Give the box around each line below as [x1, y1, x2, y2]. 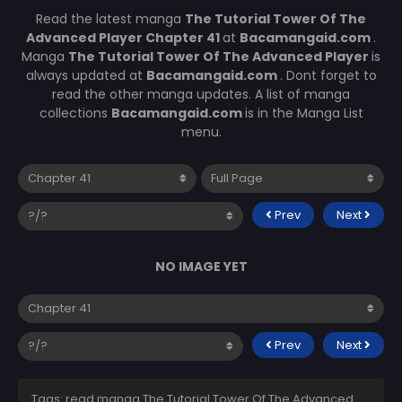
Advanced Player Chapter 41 [26, 28, 223, 47]
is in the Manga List [244, 103, 363, 122]
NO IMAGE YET [154, 257, 248, 275]
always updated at [25, 66, 146, 84]
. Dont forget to [279, 66, 377, 84]
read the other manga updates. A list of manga [52, 84, 350, 103]
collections [39, 103, 111, 122]
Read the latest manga [36, 9, 185, 28]
